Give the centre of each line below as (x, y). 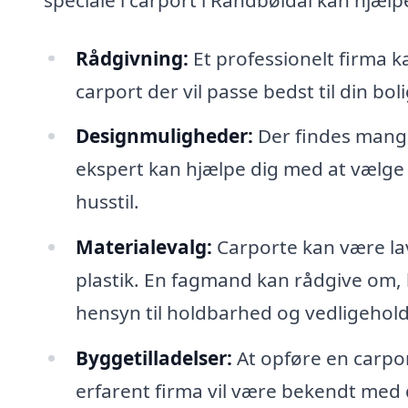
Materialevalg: (143, 247)
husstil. (107, 202)
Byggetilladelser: (153, 358)
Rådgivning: (132, 58)
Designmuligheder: (164, 136)
